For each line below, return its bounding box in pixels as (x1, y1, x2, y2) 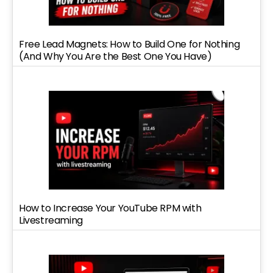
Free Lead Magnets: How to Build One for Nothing (19, 37, 240, 52)
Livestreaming (19, 213, 83, 227)
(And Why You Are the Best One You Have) (19, 49, 212, 64)
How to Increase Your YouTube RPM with (19, 200, 202, 215)
